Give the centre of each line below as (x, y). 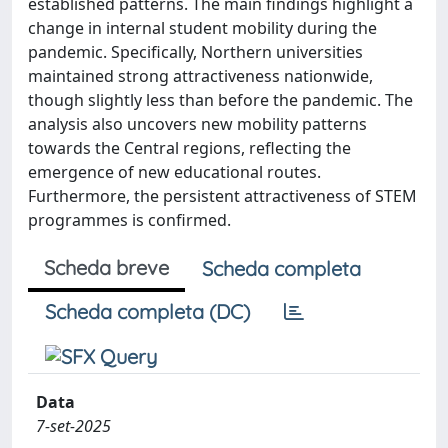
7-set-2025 (73, 426)
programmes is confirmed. (129, 220)
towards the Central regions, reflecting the (189, 148)
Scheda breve (106, 267)
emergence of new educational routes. (174, 172)
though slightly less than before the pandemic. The (220, 100)
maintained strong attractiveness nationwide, (200, 76)
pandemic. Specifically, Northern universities (195, 52)
